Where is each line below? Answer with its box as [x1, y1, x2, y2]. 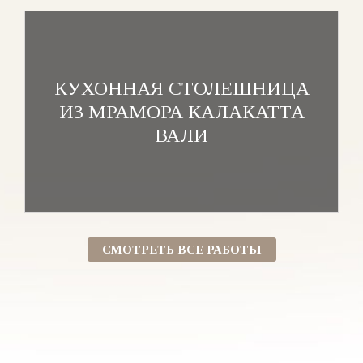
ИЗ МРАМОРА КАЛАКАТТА [58, 100, 305, 122]
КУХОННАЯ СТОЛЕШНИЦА [53, 77, 310, 99]
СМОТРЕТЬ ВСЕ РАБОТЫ [101, 243, 262, 256]
